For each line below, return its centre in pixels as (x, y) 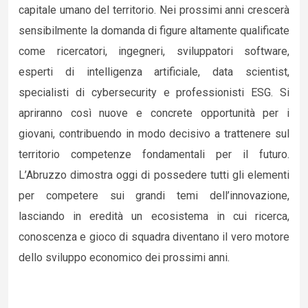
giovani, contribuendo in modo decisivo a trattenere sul (154, 134)
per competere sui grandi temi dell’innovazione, (154, 196)
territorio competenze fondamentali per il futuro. (154, 154)
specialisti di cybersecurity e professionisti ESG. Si (154, 92)
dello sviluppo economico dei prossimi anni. (124, 257)
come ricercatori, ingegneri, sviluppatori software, (154, 51)
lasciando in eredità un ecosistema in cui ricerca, (154, 216)
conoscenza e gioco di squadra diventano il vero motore (154, 237)
